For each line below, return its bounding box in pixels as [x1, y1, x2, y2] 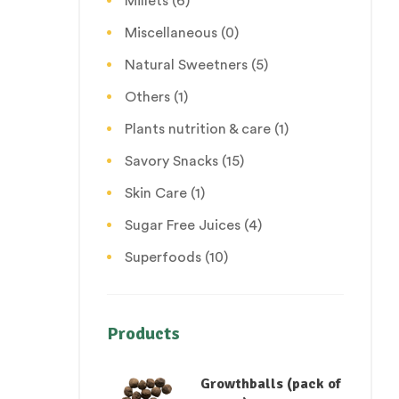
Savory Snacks [125, 153, 218, 168]
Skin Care [125, 185, 187, 200]
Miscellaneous [125, 25, 217, 40]
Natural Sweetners [125, 57, 248, 72]
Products [107, 322, 180, 345]
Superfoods [125, 249, 201, 265]
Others [125, 89, 170, 104]
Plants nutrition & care [125, 121, 271, 136]
